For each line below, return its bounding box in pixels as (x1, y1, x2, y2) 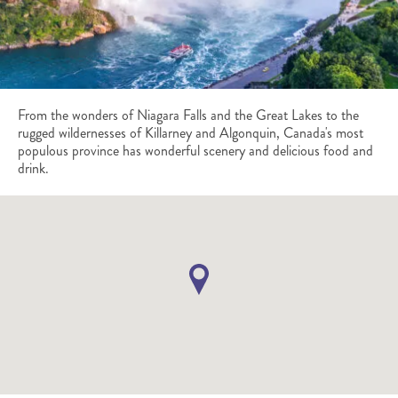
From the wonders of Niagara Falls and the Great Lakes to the (18, 104, 359, 125)
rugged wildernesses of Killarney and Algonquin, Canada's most (18, 122, 363, 143)
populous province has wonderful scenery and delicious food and (18, 139, 373, 161)
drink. (18, 157, 49, 179)
